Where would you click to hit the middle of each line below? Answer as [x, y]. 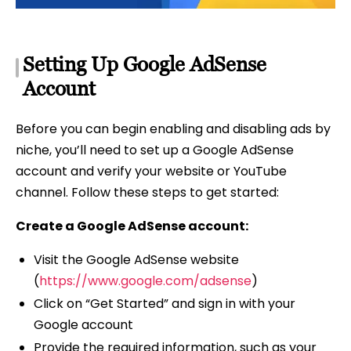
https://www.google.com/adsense [145, 280]
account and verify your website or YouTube [151, 171]
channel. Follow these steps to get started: [147, 192]
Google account [83, 324]
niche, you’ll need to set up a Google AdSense [155, 150]
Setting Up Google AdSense [145, 65]
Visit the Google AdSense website [136, 259]
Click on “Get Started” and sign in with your [164, 303]
